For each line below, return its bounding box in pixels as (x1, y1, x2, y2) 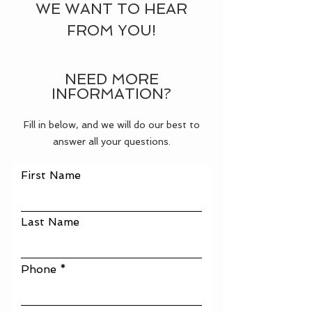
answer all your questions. (52, 136, 171, 147)
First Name (21, 169, 81, 182)
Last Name (21, 215, 79, 228)
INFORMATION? (52, 85, 171, 102)
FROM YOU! (67, 22, 156, 39)
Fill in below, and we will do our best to (23, 119, 200, 130)
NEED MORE (64, 70, 159, 88)
